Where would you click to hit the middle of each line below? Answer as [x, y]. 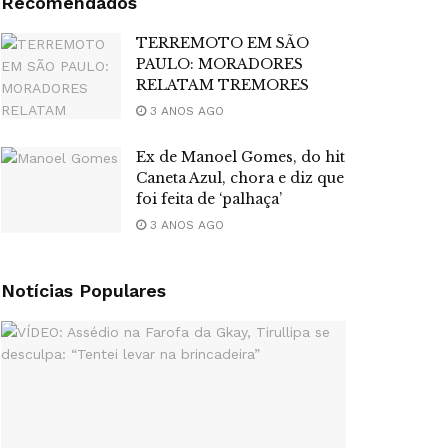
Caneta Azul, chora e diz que [240, 178]
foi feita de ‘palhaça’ [209, 199]
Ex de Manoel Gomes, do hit [240, 157]
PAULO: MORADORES [219, 64]
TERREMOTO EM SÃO [222, 43]
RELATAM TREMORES [222, 85]
